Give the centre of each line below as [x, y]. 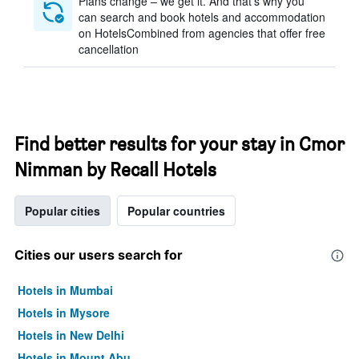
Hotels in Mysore [64, 313]
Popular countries [176, 211]
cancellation [109, 49]
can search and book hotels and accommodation [202, 17]
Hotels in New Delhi [71, 335]
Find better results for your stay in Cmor [179, 144]
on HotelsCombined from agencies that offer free [202, 33]
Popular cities [63, 211]
